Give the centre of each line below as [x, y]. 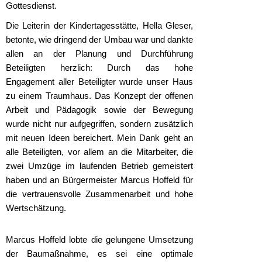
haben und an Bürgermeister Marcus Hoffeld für [99, 180]
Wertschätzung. [36, 208]
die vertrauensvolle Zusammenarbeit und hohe [99, 194]
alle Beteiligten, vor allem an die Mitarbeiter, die [99, 152]
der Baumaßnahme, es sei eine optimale [99, 254]
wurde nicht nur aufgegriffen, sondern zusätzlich [99, 124]
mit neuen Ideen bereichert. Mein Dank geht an [99, 138]
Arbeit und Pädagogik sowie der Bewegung [99, 110]
